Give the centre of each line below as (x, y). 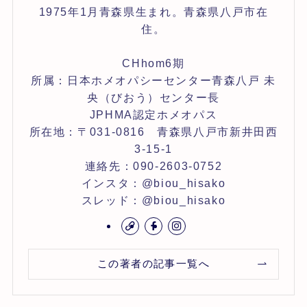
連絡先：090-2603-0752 (153, 165)
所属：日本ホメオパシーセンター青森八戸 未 (153, 80)
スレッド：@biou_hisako (153, 200)
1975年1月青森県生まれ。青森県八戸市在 (153, 11)
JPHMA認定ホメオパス (153, 114)
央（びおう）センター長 (153, 97)
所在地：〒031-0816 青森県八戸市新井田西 (153, 131)
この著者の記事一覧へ (153, 264)
